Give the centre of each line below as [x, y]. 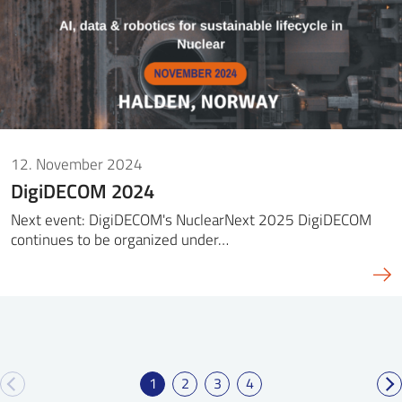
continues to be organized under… [120, 240]
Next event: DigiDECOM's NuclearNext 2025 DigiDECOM [191, 220]
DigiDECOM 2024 [83, 191]
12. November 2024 [77, 163]
